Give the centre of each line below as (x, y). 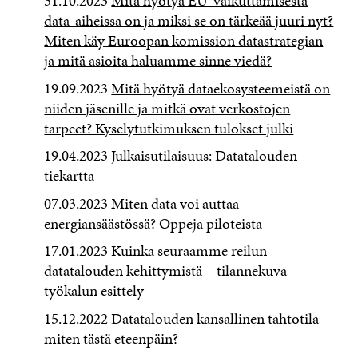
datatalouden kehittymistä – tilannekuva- (169, 271)
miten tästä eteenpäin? (111, 338)
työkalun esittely (94, 291)
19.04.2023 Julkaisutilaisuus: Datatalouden (171, 156)
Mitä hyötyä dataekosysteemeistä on (221, 88)
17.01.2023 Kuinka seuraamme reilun (156, 251)
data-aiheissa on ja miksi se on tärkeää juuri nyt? (189, 21)
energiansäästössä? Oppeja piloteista (153, 223)
